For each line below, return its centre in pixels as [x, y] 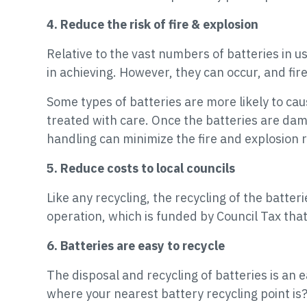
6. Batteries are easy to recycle [136, 245]
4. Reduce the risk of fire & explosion [152, 24]
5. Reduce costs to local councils [141, 168]
